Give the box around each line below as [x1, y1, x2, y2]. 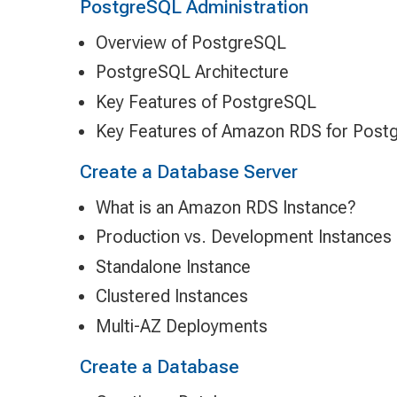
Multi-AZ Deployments [95, 315, 268, 338]
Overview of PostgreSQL [95, 31, 286, 53]
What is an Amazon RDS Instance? [95, 196, 356, 218]
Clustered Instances [95, 285, 248, 307]
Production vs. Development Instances [95, 226, 392, 248]
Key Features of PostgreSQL [95, 90, 316, 113]
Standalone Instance [95, 255, 251, 277]
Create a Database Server [79, 160, 298, 183]
